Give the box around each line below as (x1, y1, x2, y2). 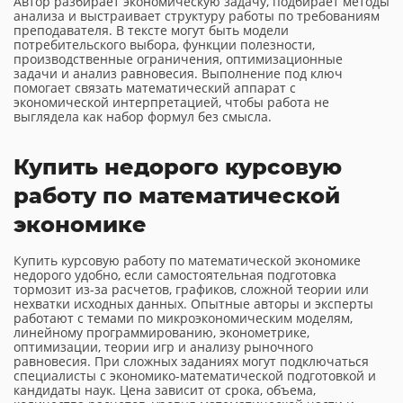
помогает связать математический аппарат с (13, 79, 296, 96)
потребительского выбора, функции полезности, (13, 36, 315, 53)
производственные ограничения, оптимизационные (13, 50, 343, 67)
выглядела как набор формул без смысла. (13, 108, 272, 125)
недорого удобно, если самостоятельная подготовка (13, 266, 336, 283)
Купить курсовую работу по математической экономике (13, 252, 361, 269)
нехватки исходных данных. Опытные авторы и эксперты (13, 295, 373, 312)
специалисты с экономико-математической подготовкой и (13, 367, 376, 384)
